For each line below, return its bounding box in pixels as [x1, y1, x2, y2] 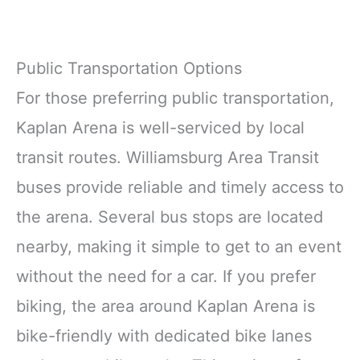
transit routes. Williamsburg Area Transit [16, 147, 319, 167]
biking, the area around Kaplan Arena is [16, 296, 315, 316]
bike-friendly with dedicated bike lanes [16, 325, 312, 346]
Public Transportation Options [16, 58, 242, 78]
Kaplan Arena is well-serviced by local [16, 117, 305, 137]
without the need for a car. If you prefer [16, 266, 316, 286]
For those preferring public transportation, [16, 88, 334, 108]
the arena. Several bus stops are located [16, 207, 323, 227]
